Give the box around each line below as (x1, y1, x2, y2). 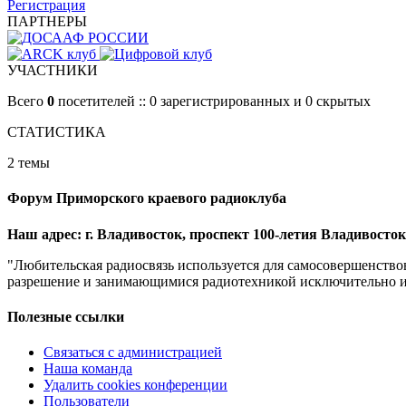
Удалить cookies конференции (43, 377, 227, 393)
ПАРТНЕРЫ (7, 13, 87, 29)
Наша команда (43, 361, 132, 377)
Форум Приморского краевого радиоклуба (7, 190, 286, 207)
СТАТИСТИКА (7, 123, 106, 140)
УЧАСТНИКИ (7, 62, 98, 78)
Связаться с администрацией (43, 344, 222, 361)
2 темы (7, 154, 50, 170)
